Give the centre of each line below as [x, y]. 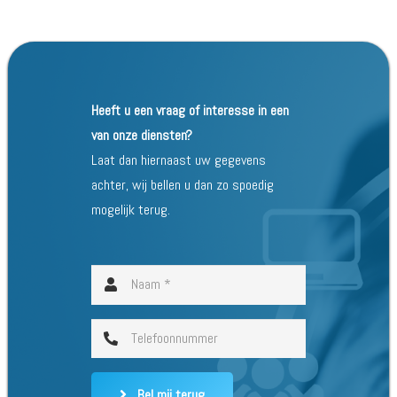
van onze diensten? [141, 135]
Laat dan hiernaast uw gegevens [178, 160]
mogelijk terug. [130, 209]
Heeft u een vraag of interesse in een [190, 110]
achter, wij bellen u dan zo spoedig [182, 184]
